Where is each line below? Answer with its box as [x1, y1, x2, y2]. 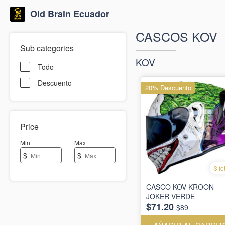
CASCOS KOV [136, 27, 217, 45]
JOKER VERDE [146, 191, 195, 202]
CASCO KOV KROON [146, 182, 214, 192]
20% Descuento [145, 83, 191, 92]
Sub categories [20, 42, 74, 54]
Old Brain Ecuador [30, 7, 109, 20]
